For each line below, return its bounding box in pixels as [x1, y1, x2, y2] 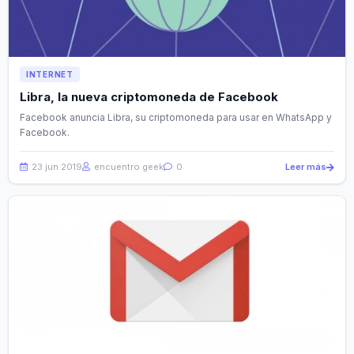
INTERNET [26, 70, 73, 80]
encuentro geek [92, 161, 164, 173]
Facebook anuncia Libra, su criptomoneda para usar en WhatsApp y [20, 111, 332, 124]
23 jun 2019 [29, 161, 82, 173]
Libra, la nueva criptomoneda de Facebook [20, 89, 278, 105]
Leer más [285, 161, 326, 173]
